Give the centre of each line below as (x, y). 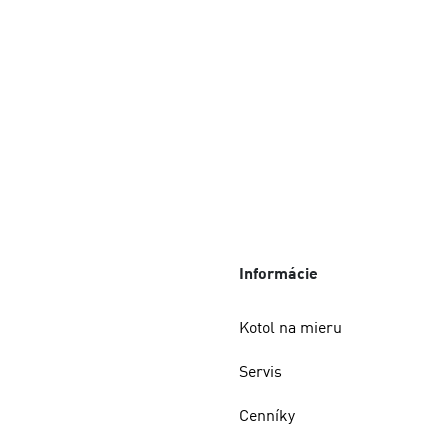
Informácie (278, 273)
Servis (260, 371)
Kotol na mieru (290, 327)
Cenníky (267, 415)
